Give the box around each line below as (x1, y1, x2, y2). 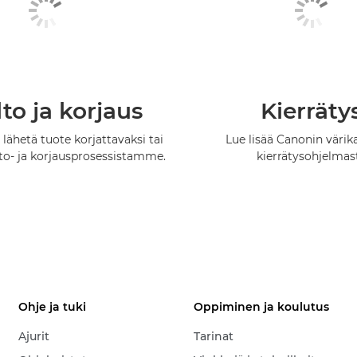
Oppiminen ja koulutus (194, 300, 330, 315)
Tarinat (194, 329, 234, 344)
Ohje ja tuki (18, 300, 87, 315)
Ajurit (18, 329, 50, 344)
